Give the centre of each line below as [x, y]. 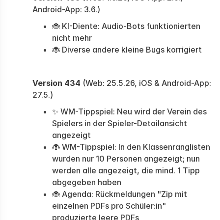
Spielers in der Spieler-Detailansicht [120, 123]
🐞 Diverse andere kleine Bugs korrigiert [127, 50]
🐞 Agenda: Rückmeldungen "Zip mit [120, 194]
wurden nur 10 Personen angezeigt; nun [126, 159]
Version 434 [56, 83]
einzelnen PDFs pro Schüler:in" [109, 206]
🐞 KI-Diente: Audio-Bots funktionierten [126, 26]
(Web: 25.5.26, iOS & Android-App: [146, 83]
